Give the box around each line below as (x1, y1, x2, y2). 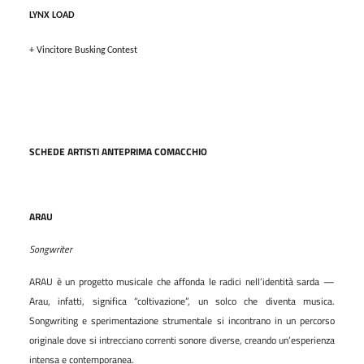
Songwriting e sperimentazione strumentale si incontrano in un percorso (29, 312, 335, 328)
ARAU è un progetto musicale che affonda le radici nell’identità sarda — (29, 273, 335, 289)
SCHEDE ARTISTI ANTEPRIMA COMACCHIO (29, 143, 207, 159)
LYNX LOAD (28, 10, 75, 20)
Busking (74, 45, 106, 55)
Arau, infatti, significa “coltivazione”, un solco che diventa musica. (29, 292, 335, 309)
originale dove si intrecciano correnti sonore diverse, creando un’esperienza (29, 331, 335, 348)
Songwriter (29, 240, 72, 257)
